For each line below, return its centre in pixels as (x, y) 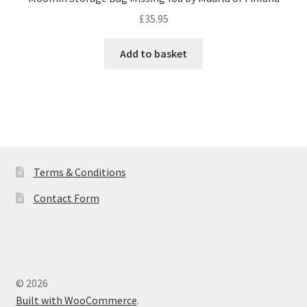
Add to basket (153, 54)
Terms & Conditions (79, 172)
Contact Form (66, 198)
